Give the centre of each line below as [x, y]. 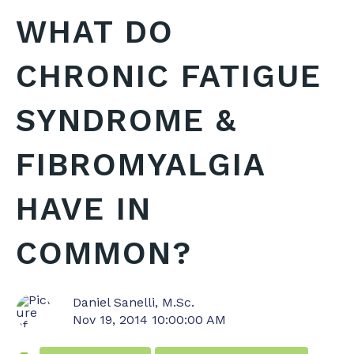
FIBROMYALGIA [141, 165]
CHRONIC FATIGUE [169, 77]
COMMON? [104, 254]
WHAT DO [95, 32]
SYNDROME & [126, 121]
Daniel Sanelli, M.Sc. [134, 303]
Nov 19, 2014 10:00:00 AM [150, 320]
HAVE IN [84, 209]
